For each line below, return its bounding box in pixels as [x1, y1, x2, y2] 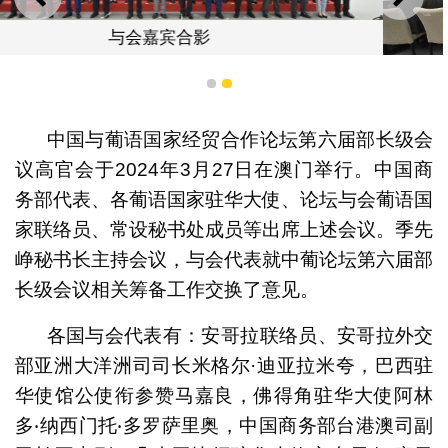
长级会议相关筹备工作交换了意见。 [14, 278, 319, 300]
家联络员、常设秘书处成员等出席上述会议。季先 [14, 218, 434, 240]
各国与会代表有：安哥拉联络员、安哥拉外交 [46, 324, 434, 346]
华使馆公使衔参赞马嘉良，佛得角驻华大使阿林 [14, 384, 434, 406]
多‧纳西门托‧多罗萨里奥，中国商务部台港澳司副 [14, 414, 434, 436]
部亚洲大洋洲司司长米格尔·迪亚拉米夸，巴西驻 [14, 354, 434, 376]
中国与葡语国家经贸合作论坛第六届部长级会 [46, 128, 434, 150]
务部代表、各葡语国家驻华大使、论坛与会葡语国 [14, 188, 434, 210]
